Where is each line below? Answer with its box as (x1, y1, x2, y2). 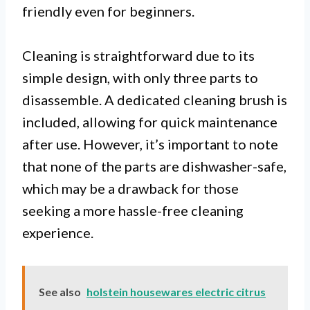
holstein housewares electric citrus (86, 285, 266, 299)
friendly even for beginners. (22, 3, 194, 20)
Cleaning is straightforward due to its (22, 47, 255, 64)
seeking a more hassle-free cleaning (22, 202, 244, 219)
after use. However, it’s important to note (22, 136, 278, 153)
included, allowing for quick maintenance (22, 113, 277, 131)
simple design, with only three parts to (22, 69, 258, 86)
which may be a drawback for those (22, 180, 239, 197)
